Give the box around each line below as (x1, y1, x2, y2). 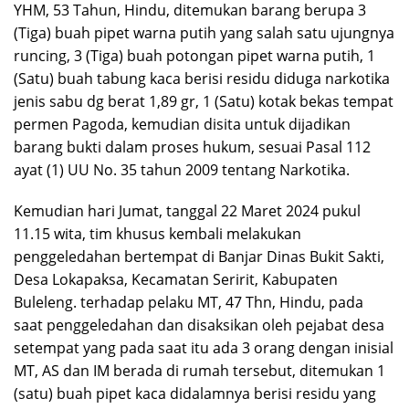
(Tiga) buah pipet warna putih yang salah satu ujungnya (14, 23, 394, 44)
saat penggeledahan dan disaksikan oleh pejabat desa (14, 315, 384, 336)
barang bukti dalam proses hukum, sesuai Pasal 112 (14, 137, 371, 158)
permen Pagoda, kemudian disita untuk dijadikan (14, 114, 351, 135)
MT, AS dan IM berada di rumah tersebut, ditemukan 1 (14, 361, 385, 382)
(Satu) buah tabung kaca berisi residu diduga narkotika (14, 68, 390, 89)
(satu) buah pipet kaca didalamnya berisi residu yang (14, 383, 376, 404)
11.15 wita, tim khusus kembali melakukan (14, 224, 301, 245)
